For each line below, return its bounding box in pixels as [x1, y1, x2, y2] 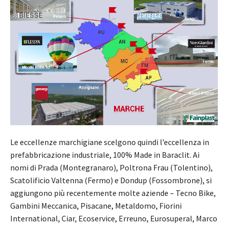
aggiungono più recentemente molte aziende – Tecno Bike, [10, 187, 216, 198]
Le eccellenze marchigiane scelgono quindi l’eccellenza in [10, 136, 209, 147]
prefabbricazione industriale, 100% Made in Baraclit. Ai [10, 149, 199, 160]
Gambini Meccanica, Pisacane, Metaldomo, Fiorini [10, 200, 182, 211]
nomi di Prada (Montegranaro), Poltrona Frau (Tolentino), [10, 162, 213, 173]
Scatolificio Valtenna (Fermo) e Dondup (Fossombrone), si [10, 175, 212, 185]
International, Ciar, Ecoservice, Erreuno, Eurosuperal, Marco [10, 213, 217, 223]
